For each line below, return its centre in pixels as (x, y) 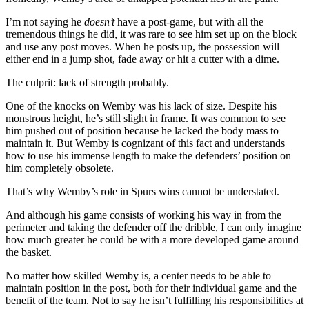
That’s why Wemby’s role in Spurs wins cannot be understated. (142, 191)
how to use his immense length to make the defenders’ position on (148, 155)
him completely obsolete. (61, 168)
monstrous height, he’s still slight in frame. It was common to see (146, 118)
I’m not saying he (45, 21)
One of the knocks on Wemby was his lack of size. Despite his (141, 106)
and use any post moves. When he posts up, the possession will (142, 46)
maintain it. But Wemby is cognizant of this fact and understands (145, 143)
